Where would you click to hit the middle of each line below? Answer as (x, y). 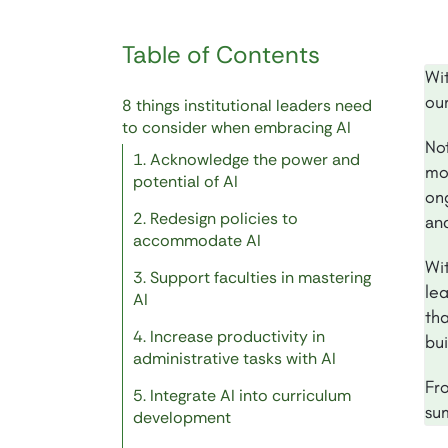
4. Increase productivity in (229, 337)
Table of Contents (221, 55)
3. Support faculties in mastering (252, 278)
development (182, 418)
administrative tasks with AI (234, 359)
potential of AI (185, 182)
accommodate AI (197, 241)
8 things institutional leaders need (247, 106)
